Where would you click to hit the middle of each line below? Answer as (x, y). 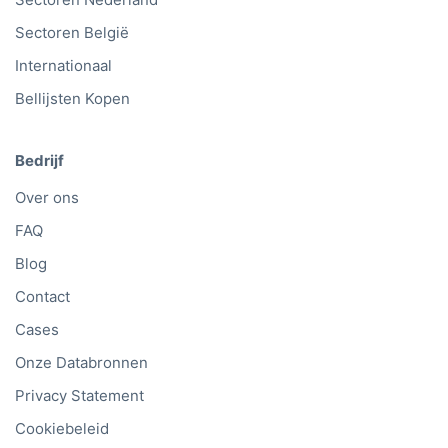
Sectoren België (72, 32)
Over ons (47, 198)
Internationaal (63, 65)
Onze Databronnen (81, 363)
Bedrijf (39, 160)
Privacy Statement (79, 396)
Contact (42, 297)
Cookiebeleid (62, 429)
